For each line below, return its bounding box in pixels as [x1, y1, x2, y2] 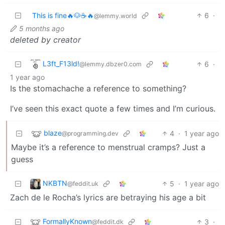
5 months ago [19, 24, 64, 33]
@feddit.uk [67, 180, 98, 188]
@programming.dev [62, 130, 119, 138]
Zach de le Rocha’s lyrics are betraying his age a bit [10, 192, 206, 203]
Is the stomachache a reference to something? [10, 83, 186, 94]
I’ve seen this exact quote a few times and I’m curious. [10, 103, 215, 114]
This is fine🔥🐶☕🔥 [32, 11, 94, 20]
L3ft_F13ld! [43, 59, 79, 68]
